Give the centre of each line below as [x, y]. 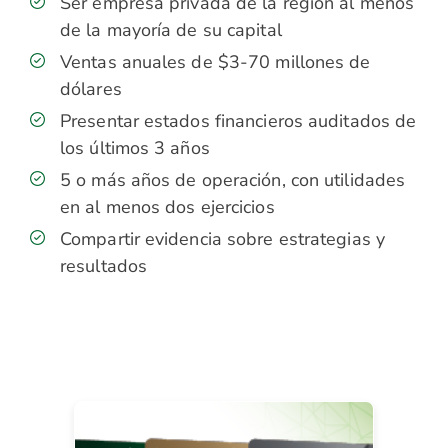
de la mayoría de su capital [171, 30]
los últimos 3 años [135, 148]
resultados [103, 266]
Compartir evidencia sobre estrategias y [222, 239]
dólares [91, 89]
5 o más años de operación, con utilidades [233, 180]
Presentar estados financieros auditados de [238, 121]
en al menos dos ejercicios [167, 207]
